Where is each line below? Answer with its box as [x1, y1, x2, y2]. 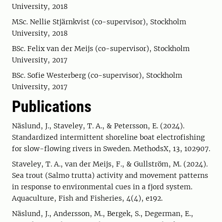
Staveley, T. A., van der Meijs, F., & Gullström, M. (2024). [12, 160, 208, 168]
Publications [12, 97, 92, 116]
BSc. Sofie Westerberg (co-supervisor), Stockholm [12, 71, 182, 80]
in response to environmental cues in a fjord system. [12, 182, 192, 191]
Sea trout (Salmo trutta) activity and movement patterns [12, 171, 208, 180]
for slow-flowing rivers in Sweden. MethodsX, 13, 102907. [12, 144, 210, 153]
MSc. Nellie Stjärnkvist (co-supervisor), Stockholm [12, 17, 186, 26]
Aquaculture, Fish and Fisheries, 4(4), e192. [12, 194, 163, 203]
